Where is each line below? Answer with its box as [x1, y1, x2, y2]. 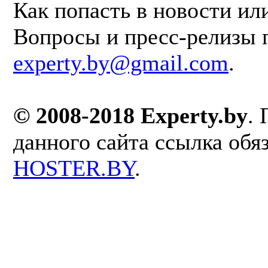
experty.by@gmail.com [13, 50, 229, 75]
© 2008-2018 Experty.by [13, 103, 248, 128]
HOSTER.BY [13, 156, 135, 181]
